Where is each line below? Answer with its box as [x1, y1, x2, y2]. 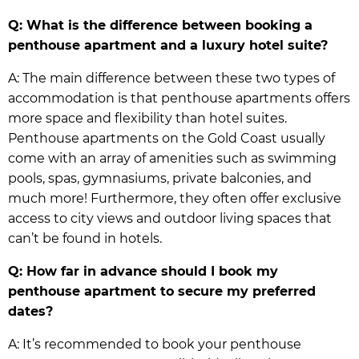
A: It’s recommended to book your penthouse [8, 336, 301, 352]
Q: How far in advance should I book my [8, 263, 278, 279]
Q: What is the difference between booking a [8, 17, 313, 33]
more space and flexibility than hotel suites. [8, 110, 287, 126]
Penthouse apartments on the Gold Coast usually [8, 130, 325, 146]
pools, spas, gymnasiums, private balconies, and [8, 170, 312, 186]
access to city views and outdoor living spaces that [8, 210, 332, 226]
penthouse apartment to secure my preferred [8, 283, 316, 299]
